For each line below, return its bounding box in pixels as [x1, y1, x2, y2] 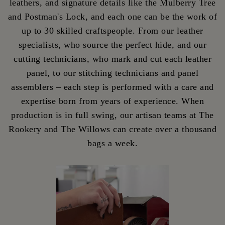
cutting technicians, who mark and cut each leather [14, 53, 211, 64]
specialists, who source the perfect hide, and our [18, 39, 207, 50]
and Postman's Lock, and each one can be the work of [8, 11, 217, 22]
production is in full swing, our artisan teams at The [11, 109, 214, 120]
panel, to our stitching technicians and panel [26, 67, 199, 78]
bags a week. [87, 138, 138, 148]
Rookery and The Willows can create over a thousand [9, 124, 216, 134]
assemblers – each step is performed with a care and [11, 81, 214, 92]
